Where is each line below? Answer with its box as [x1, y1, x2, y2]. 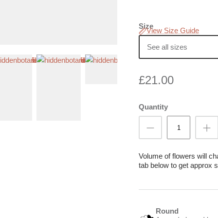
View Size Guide [146, 26, 200, 35]
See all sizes [146, 42, 187, 51]
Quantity [139, 103, 168, 111]
